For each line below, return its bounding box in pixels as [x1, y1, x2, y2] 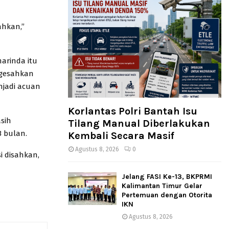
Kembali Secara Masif [68, 130, 174, 142]
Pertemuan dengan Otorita [122, 191, 212, 200]
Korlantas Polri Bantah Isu [68, 105, 197, 118]
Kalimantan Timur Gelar [122, 181, 202, 191]
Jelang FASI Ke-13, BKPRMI [122, 172, 212, 181]
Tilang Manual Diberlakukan [68, 118, 210, 130]
